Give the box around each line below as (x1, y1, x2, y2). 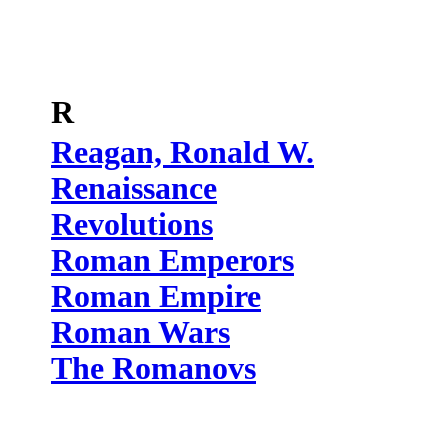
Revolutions (51, 207, 213, 242)
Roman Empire (51, 279, 261, 314)
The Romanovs (51, 351, 256, 386)
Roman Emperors (51, 243, 294, 278)
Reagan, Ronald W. (51, 135, 314, 170)
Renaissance (51, 171, 217, 206)
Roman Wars (51, 315, 230, 350)
